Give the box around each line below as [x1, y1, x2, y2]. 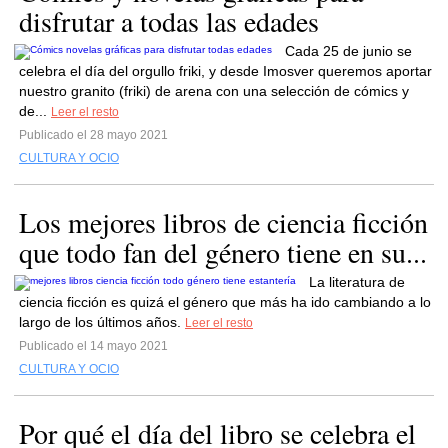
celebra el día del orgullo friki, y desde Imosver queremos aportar [19, 63, 432, 79]
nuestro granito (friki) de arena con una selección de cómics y [19, 83, 409, 99]
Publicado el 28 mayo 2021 [19, 128, 168, 142]
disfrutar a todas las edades [19, 2, 319, 40]
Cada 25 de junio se [285, 43, 412, 59]
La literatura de [309, 274, 405, 290]
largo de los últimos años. [19, 314, 185, 330]
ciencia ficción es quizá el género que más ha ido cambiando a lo [19, 294, 431, 310]
